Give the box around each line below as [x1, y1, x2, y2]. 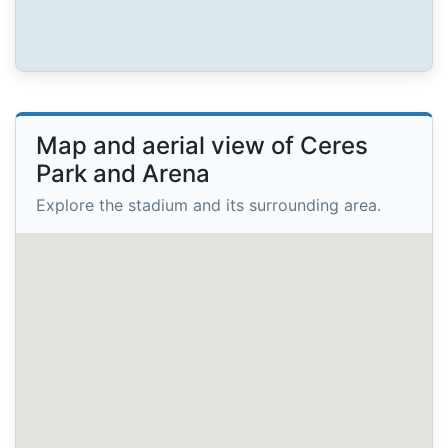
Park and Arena [36, 159, 210, 189]
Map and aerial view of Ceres [36, 131, 368, 161]
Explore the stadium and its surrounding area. [36, 194, 381, 215]
